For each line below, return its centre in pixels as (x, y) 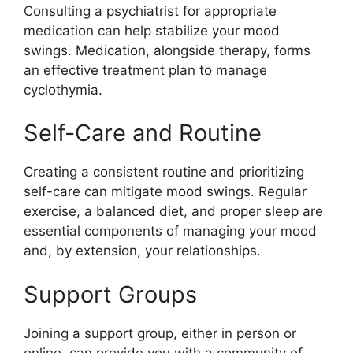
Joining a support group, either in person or (160, 333)
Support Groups (110, 294)
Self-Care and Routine (143, 133)
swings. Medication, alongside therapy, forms (167, 50)
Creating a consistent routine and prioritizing (164, 172)
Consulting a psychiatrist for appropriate (150, 11)
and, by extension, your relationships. (142, 251)
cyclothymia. (63, 89)
